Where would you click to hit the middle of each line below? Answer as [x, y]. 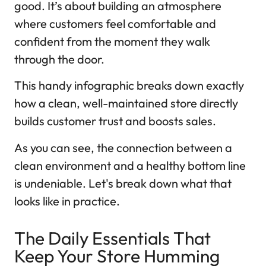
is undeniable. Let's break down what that [123, 183]
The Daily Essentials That [113, 238]
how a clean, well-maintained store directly [126, 103]
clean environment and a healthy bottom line [130, 165]
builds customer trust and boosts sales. [115, 121]
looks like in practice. [67, 201]
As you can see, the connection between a [123, 147]
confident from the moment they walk [112, 41]
